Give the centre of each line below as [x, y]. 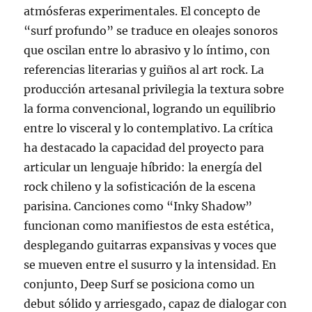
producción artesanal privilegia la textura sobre [154, 89]
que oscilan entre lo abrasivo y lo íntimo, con [147, 50]
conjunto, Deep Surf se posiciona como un [140, 284]
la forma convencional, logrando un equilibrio [150, 109]
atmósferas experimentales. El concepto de [142, 11]
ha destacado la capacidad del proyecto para [144, 148]
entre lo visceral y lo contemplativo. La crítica [149, 128]
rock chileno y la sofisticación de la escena [140, 187]
